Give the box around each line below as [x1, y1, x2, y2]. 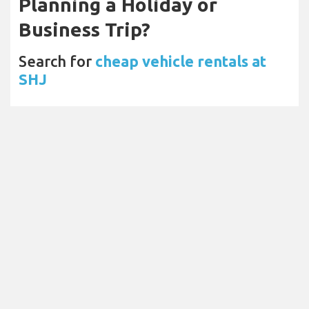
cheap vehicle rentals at [95, 52, 266, 70]
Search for [19, 52, 95, 70]
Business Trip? [19, 18, 150, 40]
